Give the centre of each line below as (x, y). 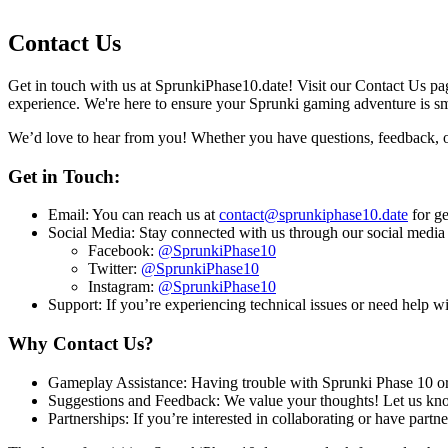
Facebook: (123, 251)
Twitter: (114, 269)
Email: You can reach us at (133, 215)
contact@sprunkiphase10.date (313, 215)
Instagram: (123, 287)
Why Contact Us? (81, 343)
